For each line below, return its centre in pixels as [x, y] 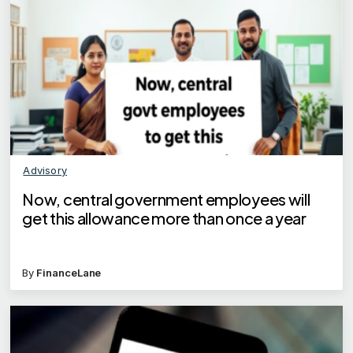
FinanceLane [69, 272]
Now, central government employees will [166, 199]
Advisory [45, 170]
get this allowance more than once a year [164, 217]
